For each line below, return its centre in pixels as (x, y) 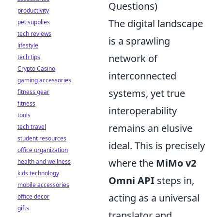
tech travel (32, 127)
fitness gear (33, 92)
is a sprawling (139, 41)
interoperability (143, 110)
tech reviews (34, 34)
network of (133, 58)
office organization (43, 150)
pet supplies (34, 22)
